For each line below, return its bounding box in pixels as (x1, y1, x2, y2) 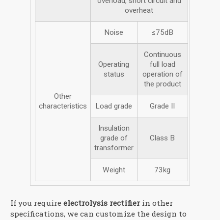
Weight (102, 165, 125, 174)
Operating (98, 59, 130, 69)
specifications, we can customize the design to (10, 209, 187, 219)
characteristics (38, 101, 87, 110)
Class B (150, 133, 175, 142)
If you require (10, 198, 64, 208)
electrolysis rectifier (63, 198, 140, 208)
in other (140, 198, 173, 208)
